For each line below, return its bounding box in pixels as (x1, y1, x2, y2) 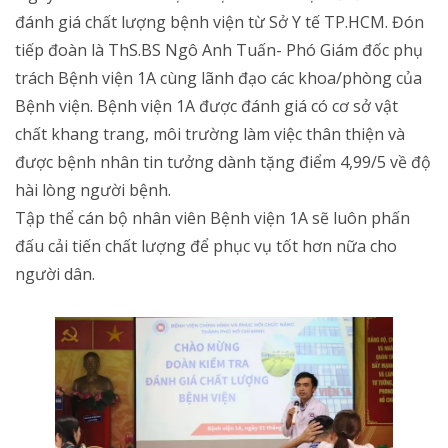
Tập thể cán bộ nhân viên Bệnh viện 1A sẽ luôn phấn (15, 207, 410, 230)
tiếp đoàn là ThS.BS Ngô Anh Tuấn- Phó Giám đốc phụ (15, 39, 423, 62)
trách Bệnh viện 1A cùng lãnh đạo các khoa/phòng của (15, 67, 422, 90)
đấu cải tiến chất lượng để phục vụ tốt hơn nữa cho (15, 235, 397, 258)
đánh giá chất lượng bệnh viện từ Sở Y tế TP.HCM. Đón (15, 11, 424, 34)
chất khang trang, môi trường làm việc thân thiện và (15, 123, 405, 146)
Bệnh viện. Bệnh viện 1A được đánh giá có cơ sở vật (15, 95, 398, 118)
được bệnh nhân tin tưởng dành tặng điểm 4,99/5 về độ (15, 151, 431, 174)
